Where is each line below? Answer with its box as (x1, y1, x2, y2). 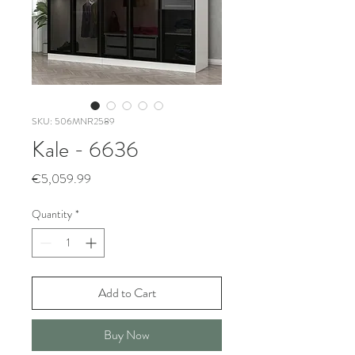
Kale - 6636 (32, 134, 139, 166)
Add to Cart (97, 284, 156, 302)
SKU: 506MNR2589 (32, 114, 115, 128)
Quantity (32, 206, 72, 222)
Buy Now (104, 326, 150, 344)
